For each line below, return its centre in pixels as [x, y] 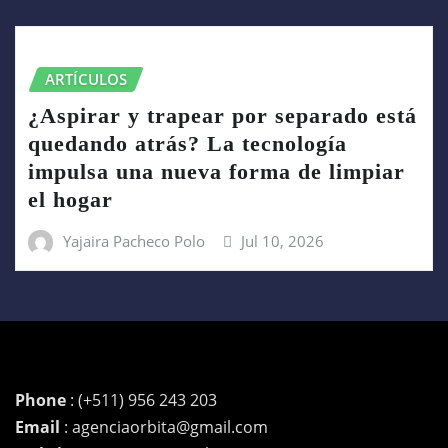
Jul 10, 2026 [283, 240]
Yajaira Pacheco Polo [133, 240]
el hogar [70, 199]
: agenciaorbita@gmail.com [166, 426]
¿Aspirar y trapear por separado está [222, 115]
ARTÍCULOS [86, 79]
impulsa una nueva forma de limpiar [216, 171]
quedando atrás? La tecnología [187, 143]
